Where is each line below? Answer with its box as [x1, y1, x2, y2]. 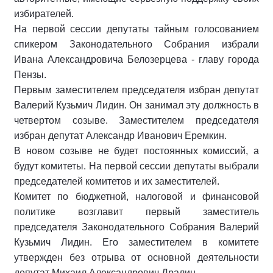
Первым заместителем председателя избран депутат [14, 84, 259, 95]
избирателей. [14, 8, 74, 19]
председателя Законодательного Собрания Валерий [14, 221, 259, 232]
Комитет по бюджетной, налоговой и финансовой [14, 191, 259, 202]
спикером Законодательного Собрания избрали [14, 38, 259, 49]
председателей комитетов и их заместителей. [14, 175, 219, 186]
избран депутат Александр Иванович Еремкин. [14, 130, 227, 141]
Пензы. [14, 69, 46, 80]
